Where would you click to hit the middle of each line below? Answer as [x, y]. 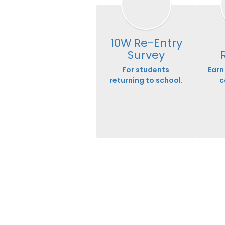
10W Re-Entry [146, 43]
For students [145, 70]
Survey [146, 55]
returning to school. [146, 81]
